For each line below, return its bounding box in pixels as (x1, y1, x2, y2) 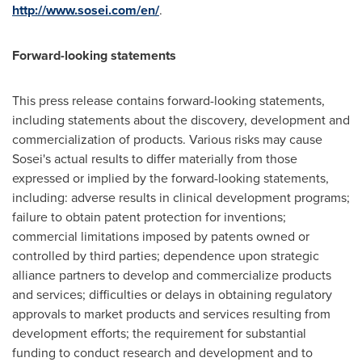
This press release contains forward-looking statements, (12, 91, 325, 110)
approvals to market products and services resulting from (12, 305, 330, 323)
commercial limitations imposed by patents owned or (12, 227, 309, 246)
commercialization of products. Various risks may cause (12, 130, 322, 149)
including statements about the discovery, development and (12, 111, 350, 129)
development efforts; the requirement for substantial (12, 324, 306, 343)
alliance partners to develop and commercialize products (12, 266, 331, 284)
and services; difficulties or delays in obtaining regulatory (12, 285, 332, 304)
